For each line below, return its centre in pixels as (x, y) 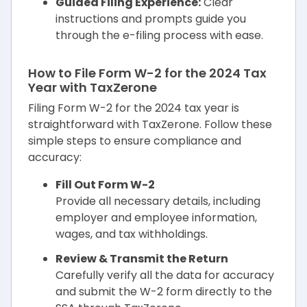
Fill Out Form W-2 (105, 185)
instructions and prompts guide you (151, 19)
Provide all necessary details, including (158, 201)
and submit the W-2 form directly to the (164, 292)
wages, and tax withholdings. (132, 234)
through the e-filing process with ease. (159, 35)
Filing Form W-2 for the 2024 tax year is (134, 108)
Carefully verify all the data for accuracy (165, 275)
